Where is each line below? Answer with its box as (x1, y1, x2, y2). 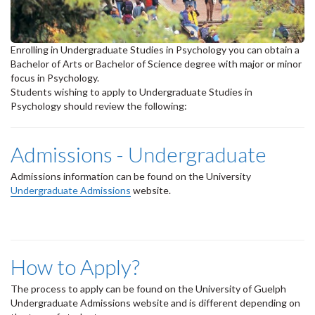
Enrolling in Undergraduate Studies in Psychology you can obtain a (11, 44, 300, 56)
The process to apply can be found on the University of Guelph (11, 283, 286, 295)
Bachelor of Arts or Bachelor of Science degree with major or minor (11, 58, 302, 70)
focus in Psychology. (11, 72, 99, 84)
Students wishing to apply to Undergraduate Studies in (11, 86, 252, 98)
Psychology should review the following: (11, 100, 187, 112)
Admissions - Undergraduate (11, 141, 266, 167)
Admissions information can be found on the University (11, 170, 251, 183)
